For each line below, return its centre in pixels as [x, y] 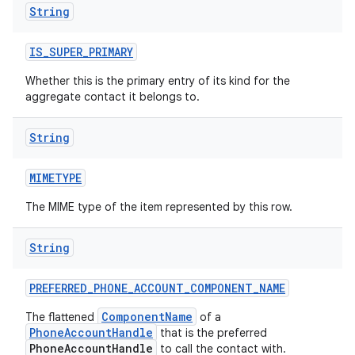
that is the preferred [212, 333]
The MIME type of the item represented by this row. [159, 207]
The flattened [61, 317]
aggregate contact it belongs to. [113, 97]
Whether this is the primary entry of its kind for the [158, 81]
